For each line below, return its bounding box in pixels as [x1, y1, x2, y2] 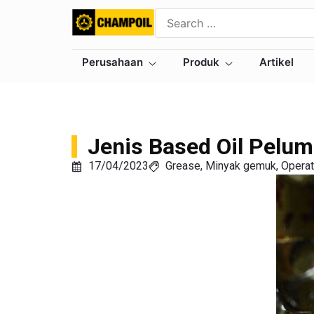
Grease [165, 159, 200, 172]
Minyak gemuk [205, 159, 276, 172]
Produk [183, 55, 219, 69]
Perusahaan [82, 55, 143, 69]
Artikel [259, 55, 294, 69]
